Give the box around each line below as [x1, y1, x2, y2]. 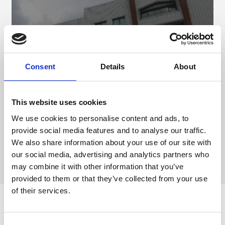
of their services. [12, 186, 70, 195]
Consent [25, 62, 55, 71]
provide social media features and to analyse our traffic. [12, 126, 206, 135]
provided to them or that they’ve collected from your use [12, 174, 207, 183]
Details [100, 62, 125, 71]
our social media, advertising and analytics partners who [12, 150, 209, 159]
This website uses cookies [12, 98, 107, 106]
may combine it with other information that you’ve [12, 162, 184, 171]
